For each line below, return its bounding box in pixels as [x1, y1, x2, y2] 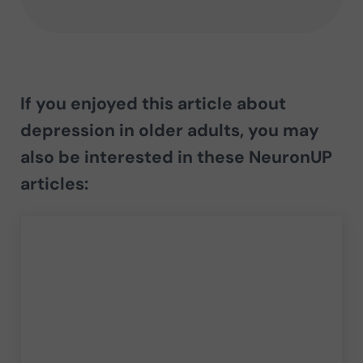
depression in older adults [19, 119, 240, 143]
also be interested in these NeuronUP [19, 146, 332, 169]
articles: [19, 173, 88, 196]
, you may [239, 119, 319, 143]
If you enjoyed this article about [19, 92, 286, 116]
